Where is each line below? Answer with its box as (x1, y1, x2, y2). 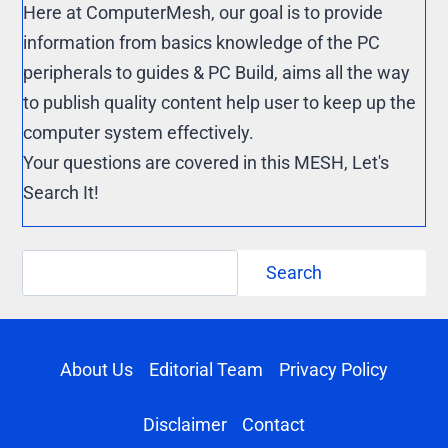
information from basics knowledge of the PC (23, 31, 381, 53)
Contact (242, 413, 306, 435)
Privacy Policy (278, 358, 388, 380)
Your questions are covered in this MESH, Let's (23, 151, 390, 173)
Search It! (23, 181, 100, 203)
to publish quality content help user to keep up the (23, 91, 417, 113)
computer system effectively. (23, 121, 255, 143)
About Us (60, 358, 134, 380)
